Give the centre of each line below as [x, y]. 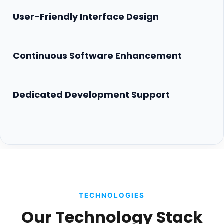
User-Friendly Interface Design [86, 17]
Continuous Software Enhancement [97, 56]
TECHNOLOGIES [112, 196]
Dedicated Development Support [91, 95]
